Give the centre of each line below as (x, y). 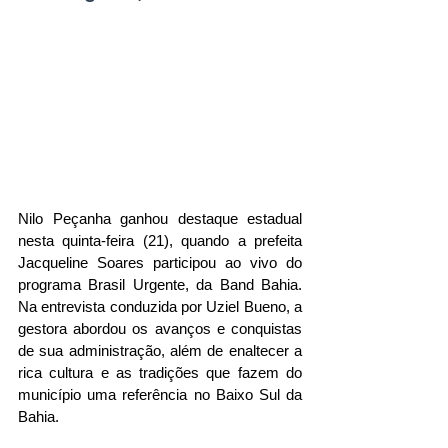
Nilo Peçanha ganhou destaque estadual (160, 219)
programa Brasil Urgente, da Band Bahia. (160, 285)
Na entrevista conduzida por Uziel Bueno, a (160, 307)
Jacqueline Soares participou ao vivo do (160, 263)
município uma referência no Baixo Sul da (160, 395)
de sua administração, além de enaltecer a (160, 351)
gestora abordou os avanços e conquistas (160, 329)
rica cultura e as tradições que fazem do (160, 373)
